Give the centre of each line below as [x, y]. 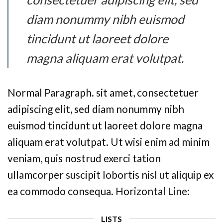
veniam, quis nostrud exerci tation [84, 158]
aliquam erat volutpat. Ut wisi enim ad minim [109, 141]
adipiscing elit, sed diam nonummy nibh [96, 109]
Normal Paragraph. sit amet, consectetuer [103, 92]
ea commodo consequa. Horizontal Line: [99, 191]
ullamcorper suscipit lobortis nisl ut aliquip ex [111, 174]
